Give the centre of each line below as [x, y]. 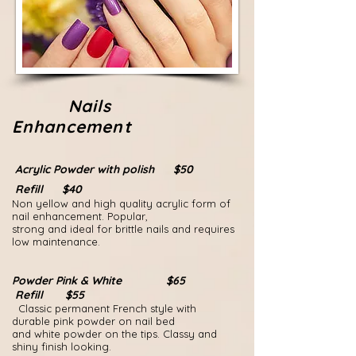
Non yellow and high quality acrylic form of [121, 203]
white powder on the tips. [99, 334]
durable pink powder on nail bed [93, 321]
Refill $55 [48, 295]
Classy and [190, 334]
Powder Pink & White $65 [119, 281]
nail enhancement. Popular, [80, 216]
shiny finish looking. [62, 346]
